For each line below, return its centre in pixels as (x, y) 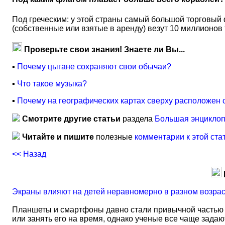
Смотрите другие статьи (71, 119)
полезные (114, 137)
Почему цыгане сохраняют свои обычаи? (94, 67)
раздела (138, 119)
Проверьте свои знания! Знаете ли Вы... (104, 49)
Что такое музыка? (52, 84)
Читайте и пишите (58, 137)
